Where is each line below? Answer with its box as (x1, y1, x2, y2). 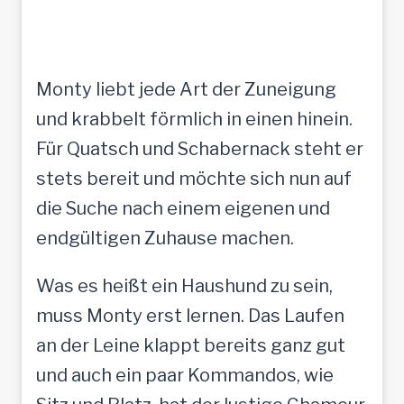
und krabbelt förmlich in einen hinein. (36, 107, 353, 130)
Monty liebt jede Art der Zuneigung (36, 78, 336, 100)
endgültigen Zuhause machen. (36, 226, 294, 249)
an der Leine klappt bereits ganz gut (36, 334, 345, 356)
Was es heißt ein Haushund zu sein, (36, 274, 333, 297)
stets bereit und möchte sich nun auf (36, 167, 352, 189)
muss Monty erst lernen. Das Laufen (36, 304, 344, 326)
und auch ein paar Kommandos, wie (36, 363, 334, 386)
